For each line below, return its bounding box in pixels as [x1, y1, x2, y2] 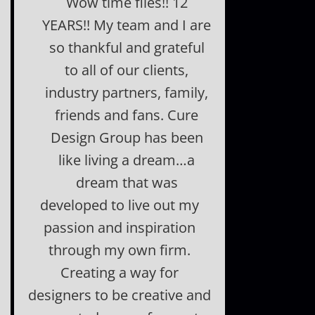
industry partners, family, [45, 83, 209, 102]
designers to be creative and [28, 285, 212, 304]
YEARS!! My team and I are [42, 15, 212, 34]
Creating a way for [60, 263, 179, 282]
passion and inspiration [44, 218, 196, 237]
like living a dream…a [58, 150, 195, 169]
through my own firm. [49, 240, 191, 259]
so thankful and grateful [49, 38, 205, 57]
